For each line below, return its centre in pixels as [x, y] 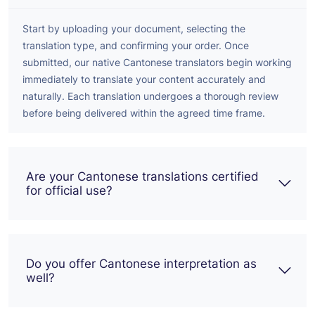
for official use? [69, 190]
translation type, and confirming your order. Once [136, 45]
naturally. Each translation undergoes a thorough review [150, 96]
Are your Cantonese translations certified [142, 176]
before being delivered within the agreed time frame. [144, 112]
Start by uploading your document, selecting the [134, 28]
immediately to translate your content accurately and [144, 79]
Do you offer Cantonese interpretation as [141, 263]
